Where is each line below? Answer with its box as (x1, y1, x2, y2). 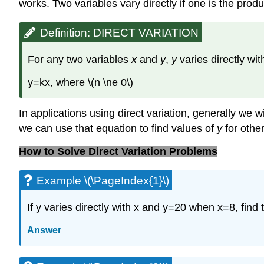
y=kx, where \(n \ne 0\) (28, 76, 133, 88)
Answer (27, 225, 61, 236)
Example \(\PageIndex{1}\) (37, 174, 169, 187)
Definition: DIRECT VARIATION (40, 27, 199, 39)
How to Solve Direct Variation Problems (19, 146, 217, 158)
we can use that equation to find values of (19, 123, 217, 135)
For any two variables (28, 53, 131, 65)
